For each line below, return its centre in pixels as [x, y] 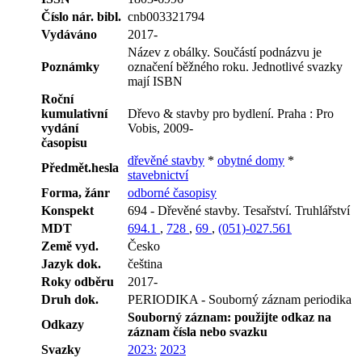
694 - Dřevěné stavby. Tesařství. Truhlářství [239, 210]
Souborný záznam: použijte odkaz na [229, 317]
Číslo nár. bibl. [81, 16]
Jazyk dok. [71, 263]
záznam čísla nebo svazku [198, 331]
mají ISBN [155, 81]
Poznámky [70, 66]
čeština [145, 263]
